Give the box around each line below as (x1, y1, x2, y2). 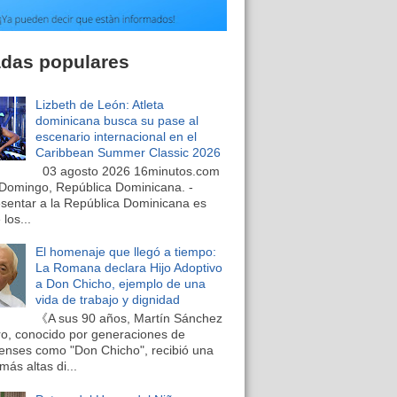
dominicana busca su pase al (35, 113, 198, 128)
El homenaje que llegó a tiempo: (35, 245, 216, 260)
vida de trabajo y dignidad (35, 292, 180, 307)
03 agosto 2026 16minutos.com (35, 163, 223, 178)
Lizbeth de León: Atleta (35, 97, 164, 112)
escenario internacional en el (35, 128, 197, 144)
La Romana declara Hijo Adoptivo (35, 261, 222, 276)
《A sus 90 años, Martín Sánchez (35, 310, 222, 325)
